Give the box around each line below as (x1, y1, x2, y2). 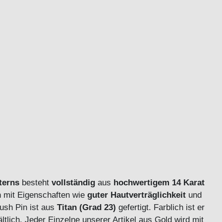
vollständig (52, 177, 95, 188)
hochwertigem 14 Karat (113, 177, 205, 188)
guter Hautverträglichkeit (87, 190, 188, 200)
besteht (22, 177, 52, 188)
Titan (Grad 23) (57, 202, 116, 213)
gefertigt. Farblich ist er (116, 202, 205, 213)
